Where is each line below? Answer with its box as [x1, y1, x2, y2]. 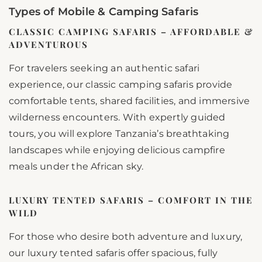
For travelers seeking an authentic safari [9, 63, 200, 74]
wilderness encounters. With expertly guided [9, 112, 226, 123]
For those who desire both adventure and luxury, [9, 231, 243, 243]
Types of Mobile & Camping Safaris [9, 5, 199, 19]
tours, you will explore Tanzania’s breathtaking [9, 128, 230, 140]
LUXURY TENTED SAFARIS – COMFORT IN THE [9, 194, 253, 206]
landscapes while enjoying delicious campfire [9, 144, 225, 156]
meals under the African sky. [9, 161, 144, 173]
